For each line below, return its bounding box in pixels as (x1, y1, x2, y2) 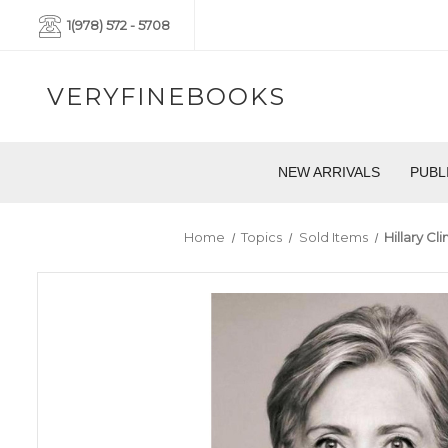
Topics (241, 229, 283, 246)
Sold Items (298, 229, 368, 246)
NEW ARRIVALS (277, 164, 380, 181)
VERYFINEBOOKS (47, 81, 286, 111)
